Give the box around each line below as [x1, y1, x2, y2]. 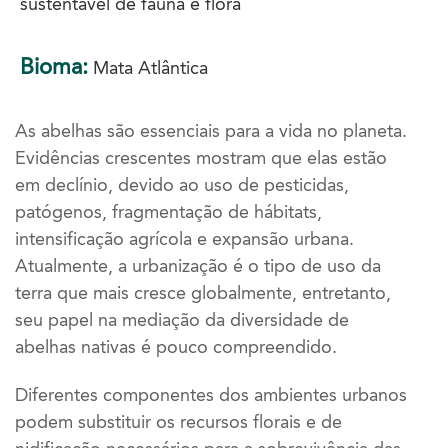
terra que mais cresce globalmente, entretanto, [15, 281, 391, 304]
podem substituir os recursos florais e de [15, 411, 342, 434]
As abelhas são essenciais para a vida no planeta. [15, 119, 407, 142]
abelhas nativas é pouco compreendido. [15, 335, 337, 358]
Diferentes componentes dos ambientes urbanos [15, 384, 407, 407]
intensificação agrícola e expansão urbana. [15, 227, 354, 250]
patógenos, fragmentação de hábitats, [15, 200, 322, 223]
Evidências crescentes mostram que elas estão [15, 146, 387, 169]
